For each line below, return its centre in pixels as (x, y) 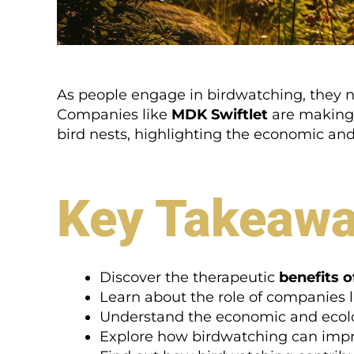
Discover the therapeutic (189, 277)
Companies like (114, 115)
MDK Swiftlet (220, 115)
